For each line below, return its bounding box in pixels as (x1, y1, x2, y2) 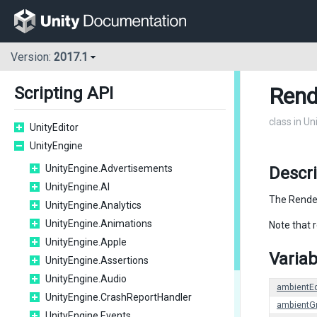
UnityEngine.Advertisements (45, 163, 173, 174)
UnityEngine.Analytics (45, 200, 142, 211)
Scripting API (14, 83, 113, 103)
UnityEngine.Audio (45, 273, 127, 284)
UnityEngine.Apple (45, 236, 127, 248)
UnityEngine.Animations (45, 218, 152, 229)
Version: (11, 50, 54, 64)
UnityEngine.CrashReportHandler (45, 292, 192, 303)
